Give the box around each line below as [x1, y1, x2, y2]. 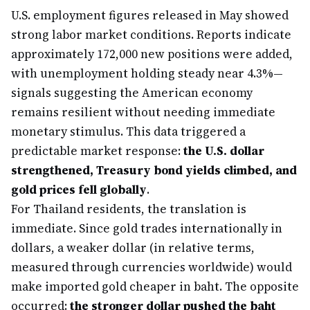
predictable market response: [11, 143, 183, 159]
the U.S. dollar [183, 143, 264, 159]
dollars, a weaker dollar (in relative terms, [11, 239, 255, 256]
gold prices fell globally [11, 181, 147, 198]
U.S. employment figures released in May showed [11, 7, 289, 24]
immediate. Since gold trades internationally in [11, 220, 282, 237]
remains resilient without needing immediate [11, 104, 275, 120]
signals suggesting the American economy [11, 84, 253, 101]
